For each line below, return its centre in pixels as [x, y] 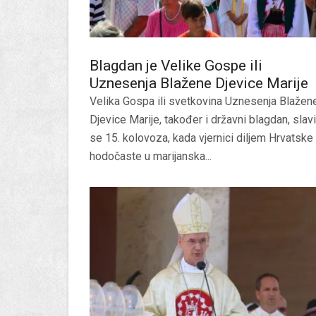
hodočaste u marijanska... [151, 156]
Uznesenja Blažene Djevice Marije [199, 83]
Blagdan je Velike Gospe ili [176, 65]
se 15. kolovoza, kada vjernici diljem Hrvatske [201, 138]
